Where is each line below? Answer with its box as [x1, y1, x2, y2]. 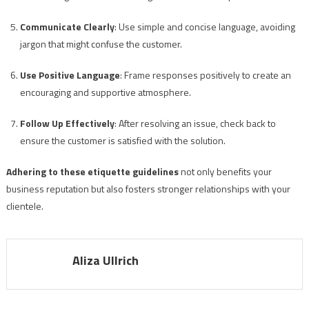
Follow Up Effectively [19, 116, 114, 131]
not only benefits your [178, 164, 272, 179]
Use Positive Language [19, 68, 120, 83]
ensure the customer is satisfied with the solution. [19, 133, 226, 148]
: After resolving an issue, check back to [114, 116, 276, 131]
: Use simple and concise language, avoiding [114, 19, 295, 34]
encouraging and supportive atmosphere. [19, 85, 191, 100]
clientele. [6, 199, 43, 214]
